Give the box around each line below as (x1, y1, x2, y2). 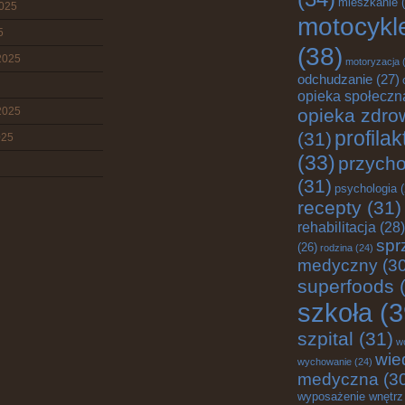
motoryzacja (345, 56, 400, 67)
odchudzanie (297, 71, 372, 87)
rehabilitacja (297, 219, 376, 235)
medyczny (297, 256, 378, 275)
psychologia (334, 182, 397, 195)
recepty (297, 197, 362, 218)
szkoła (297, 297, 372, 327)
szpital (297, 328, 353, 349)
